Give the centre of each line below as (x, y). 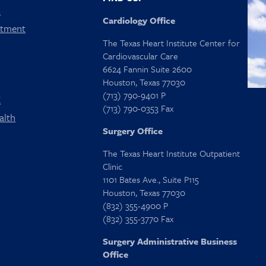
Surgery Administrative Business (170, 241)
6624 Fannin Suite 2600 (147, 69)
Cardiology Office (139, 20)
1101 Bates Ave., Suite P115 (151, 180)
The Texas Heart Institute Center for (171, 43)
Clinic (112, 167)
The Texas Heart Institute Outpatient (171, 153)
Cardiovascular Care (140, 56)
